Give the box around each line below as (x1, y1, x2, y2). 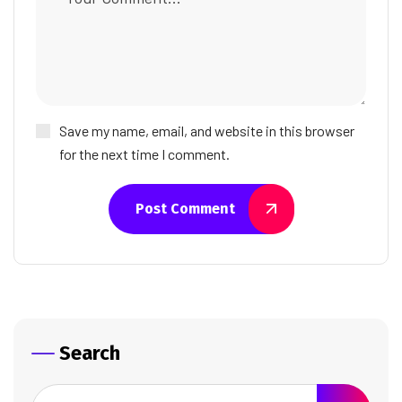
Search (59, 341, 120, 366)
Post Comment (135, 200, 235, 218)
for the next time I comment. (59, 145, 230, 163)
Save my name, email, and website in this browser (59, 122, 354, 140)
